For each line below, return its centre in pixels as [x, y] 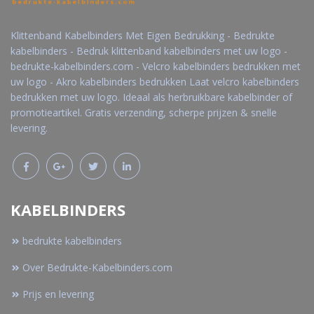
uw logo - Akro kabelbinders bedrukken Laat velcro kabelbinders [155, 82]
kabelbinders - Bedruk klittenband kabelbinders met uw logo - [149, 51]
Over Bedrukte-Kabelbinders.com [97, 268]
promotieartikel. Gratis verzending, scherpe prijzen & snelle [144, 113]
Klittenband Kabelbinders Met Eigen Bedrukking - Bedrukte [143, 36]
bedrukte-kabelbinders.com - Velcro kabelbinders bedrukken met [156, 67]
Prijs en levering [58, 294]
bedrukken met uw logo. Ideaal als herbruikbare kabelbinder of [151, 97]
